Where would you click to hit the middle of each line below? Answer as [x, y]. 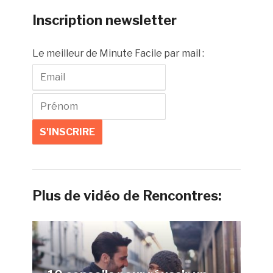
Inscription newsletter [105, 20]
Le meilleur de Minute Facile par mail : [119, 54]
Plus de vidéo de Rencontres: [127, 196]
